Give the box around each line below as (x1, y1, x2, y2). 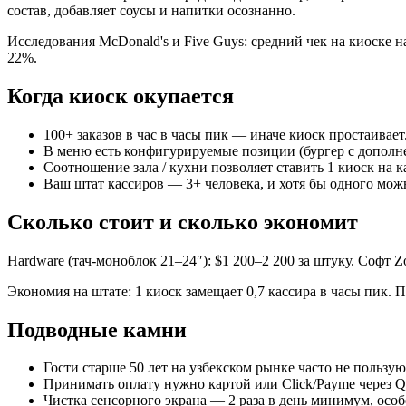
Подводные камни (7, 317, 187, 342)
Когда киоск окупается (7, 83, 234, 108)
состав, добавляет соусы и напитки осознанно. (7, 2, 295, 18)
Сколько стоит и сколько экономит (7, 209, 358, 234)
